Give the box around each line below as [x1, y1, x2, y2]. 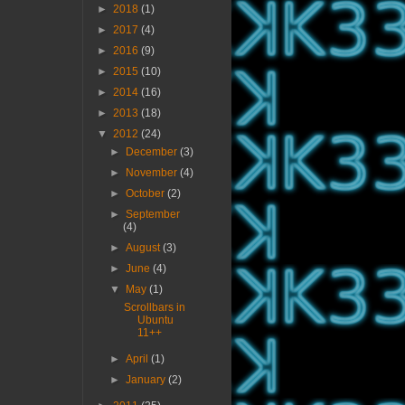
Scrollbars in [123, 301, 185, 315]
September [126, 208, 181, 221]
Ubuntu [137, 314, 174, 327]
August [126, 241, 164, 255]
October [126, 187, 168, 201]
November [126, 166, 181, 180]
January [126, 373, 169, 387]
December [126, 146, 181, 159]
